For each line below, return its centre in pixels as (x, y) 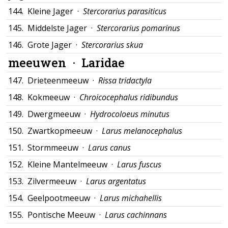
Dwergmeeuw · (59, 114)
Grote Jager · (54, 45)
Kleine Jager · (55, 11)
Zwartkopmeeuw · (65, 131)
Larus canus (109, 148)
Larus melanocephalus (142, 131)
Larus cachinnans (136, 215)
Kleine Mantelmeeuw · (72, 164)
